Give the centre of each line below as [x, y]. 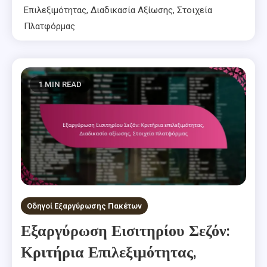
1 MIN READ [60, 84]
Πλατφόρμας [49, 26]
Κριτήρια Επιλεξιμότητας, [109, 253]
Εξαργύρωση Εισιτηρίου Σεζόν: [125, 231]
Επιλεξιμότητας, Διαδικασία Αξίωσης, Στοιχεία [118, 10]
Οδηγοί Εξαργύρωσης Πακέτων [84, 206]
